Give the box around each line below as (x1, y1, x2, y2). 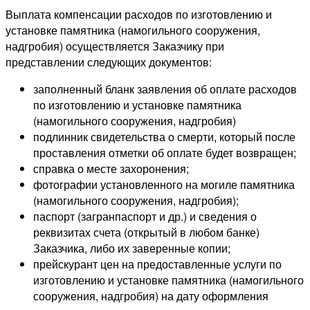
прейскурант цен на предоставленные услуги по (33, 256, 282, 273)
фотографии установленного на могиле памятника (33, 176, 295, 193)
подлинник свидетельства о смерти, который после (33, 129, 295, 145)
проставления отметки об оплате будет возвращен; (33, 145, 296, 161)
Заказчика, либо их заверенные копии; (33, 240, 230, 257)
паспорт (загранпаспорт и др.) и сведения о (33, 208, 257, 225)
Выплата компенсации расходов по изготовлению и (6, 6, 272, 23)
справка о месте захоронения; (33, 161, 189, 177)
